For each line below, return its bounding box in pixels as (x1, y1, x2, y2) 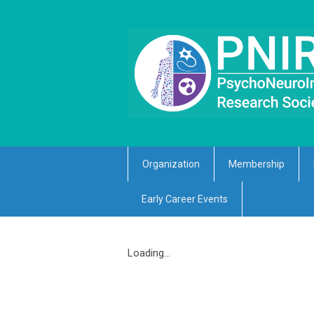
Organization (142, 158, 200, 170)
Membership (228, 158, 285, 170)
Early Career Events (142, 193, 228, 205)
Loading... (128, 247, 170, 260)
